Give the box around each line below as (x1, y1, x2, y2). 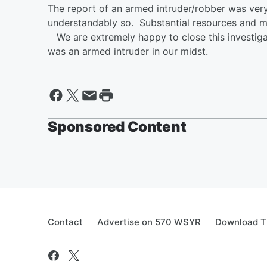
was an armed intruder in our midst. (48, 45, 211, 57)
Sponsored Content (48, 118, 187, 135)
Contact (48, 216, 83, 228)
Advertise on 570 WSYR (97, 216, 201, 228)
